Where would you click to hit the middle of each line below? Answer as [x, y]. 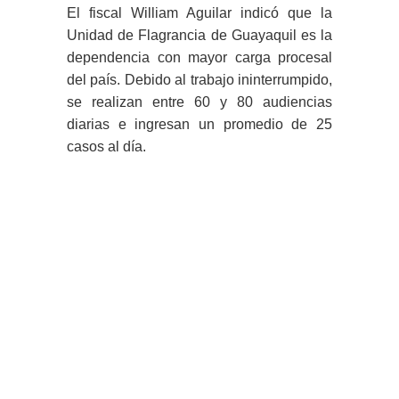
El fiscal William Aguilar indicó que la [199, 12]
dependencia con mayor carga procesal [199, 57]
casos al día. [106, 146]
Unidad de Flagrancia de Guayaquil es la [199, 35]
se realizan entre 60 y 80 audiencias [199, 102]
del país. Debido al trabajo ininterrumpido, [199, 79]
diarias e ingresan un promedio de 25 [199, 124]
